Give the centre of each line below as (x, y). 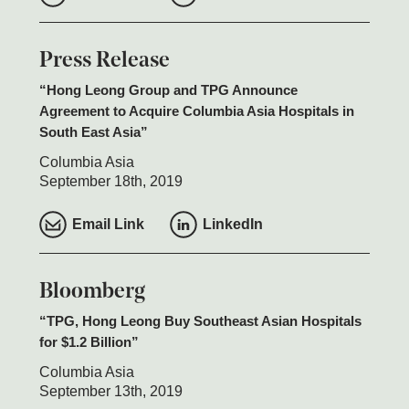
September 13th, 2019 (110, 392)
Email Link (108, 225)
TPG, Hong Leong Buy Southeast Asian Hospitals (204, 321)
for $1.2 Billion (85, 342)
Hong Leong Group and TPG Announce (172, 89)
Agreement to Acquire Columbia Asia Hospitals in (196, 110)
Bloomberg (92, 293)
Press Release (104, 61)
